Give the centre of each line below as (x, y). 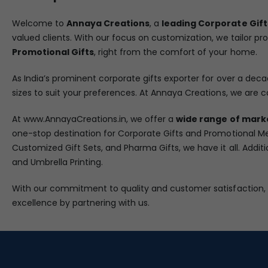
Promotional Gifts (53, 52)
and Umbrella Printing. (58, 162)
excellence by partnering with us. (81, 202)
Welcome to (39, 23)
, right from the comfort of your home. (176, 52)
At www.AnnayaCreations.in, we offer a (94, 119)
